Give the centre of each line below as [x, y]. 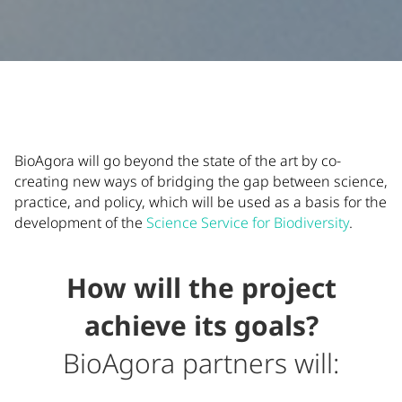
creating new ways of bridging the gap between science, [201, 181]
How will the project [201, 288]
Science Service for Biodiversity [248, 223]
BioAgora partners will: [201, 363]
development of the [80, 223]
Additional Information [144, 123]
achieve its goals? [201, 325]
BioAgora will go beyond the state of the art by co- [178, 161]
